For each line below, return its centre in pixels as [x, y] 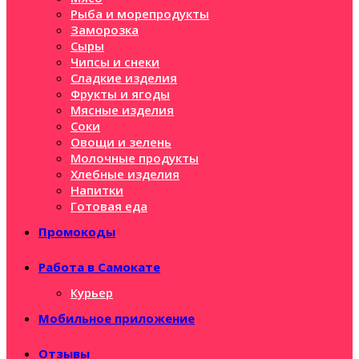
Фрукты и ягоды [120, 94]
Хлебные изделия [125, 174]
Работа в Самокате [99, 267]
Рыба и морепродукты [140, 14]
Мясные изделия [122, 110]
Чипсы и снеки [115, 62]
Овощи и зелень [121, 142]
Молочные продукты [135, 158]
